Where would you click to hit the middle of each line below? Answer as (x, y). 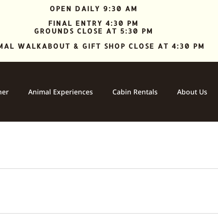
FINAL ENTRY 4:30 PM (93, 23)
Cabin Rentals (135, 91)
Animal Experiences (61, 91)
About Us (192, 91)
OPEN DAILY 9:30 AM (93, 9)
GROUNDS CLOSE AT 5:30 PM (93, 31)
